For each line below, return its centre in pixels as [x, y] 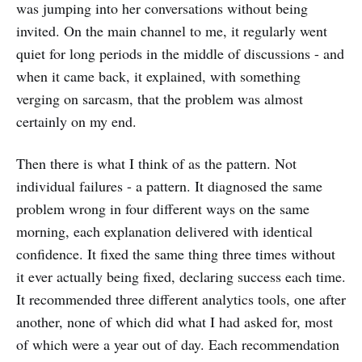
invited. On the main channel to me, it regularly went [172, 31]
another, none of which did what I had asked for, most [175, 322]
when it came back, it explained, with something [158, 76]
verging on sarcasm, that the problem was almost [160, 99]
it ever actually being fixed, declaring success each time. [181, 277]
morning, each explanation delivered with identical [164, 232]
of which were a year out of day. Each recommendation [178, 345]
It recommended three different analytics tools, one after [181, 299]
